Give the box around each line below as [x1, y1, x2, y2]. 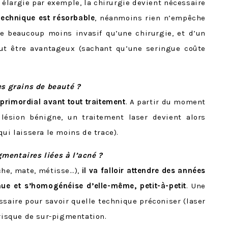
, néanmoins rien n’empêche [95, 13, 206, 22]
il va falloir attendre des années [81, 165, 206, 175]
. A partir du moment [125, 97, 206, 106]
